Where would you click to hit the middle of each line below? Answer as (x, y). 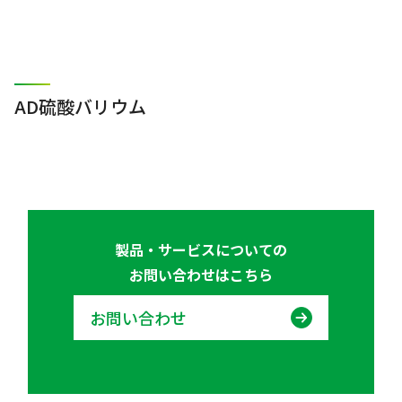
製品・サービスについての (201, 249)
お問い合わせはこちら (201, 275)
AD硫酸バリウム (80, 106)
